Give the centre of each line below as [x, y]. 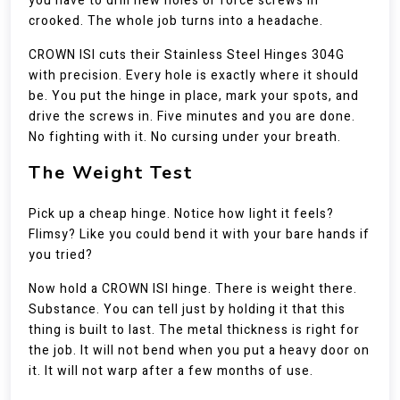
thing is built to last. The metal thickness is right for [194, 330]
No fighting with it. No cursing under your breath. [185, 137]
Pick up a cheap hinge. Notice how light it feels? [181, 214]
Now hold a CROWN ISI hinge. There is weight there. [193, 289]
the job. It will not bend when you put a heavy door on [199, 350]
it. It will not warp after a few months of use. [171, 371]
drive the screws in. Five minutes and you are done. [192, 117]
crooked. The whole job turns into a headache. [176, 21]
